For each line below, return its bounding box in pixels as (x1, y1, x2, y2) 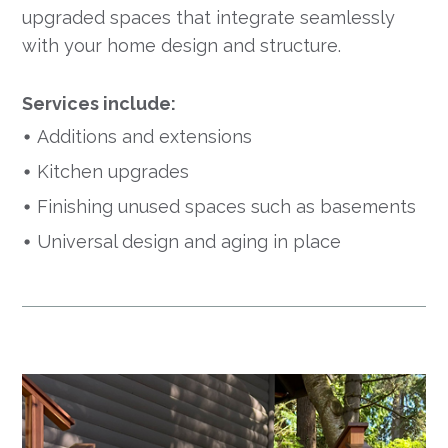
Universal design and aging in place (37, 231, 342, 253)
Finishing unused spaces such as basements (37, 196, 417, 218)
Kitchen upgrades (37, 161, 190, 183)
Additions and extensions (37, 126, 253, 148)
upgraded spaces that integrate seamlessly (22, 7, 396, 29)
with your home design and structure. (22, 35, 342, 57)
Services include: (22, 93, 177, 115)
